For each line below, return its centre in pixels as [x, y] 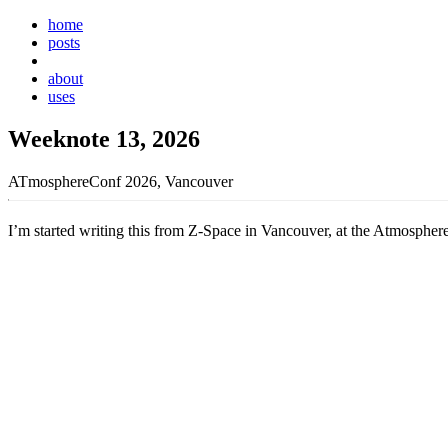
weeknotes [81, 60]
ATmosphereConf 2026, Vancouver [120, 181]
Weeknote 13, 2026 [104, 138]
